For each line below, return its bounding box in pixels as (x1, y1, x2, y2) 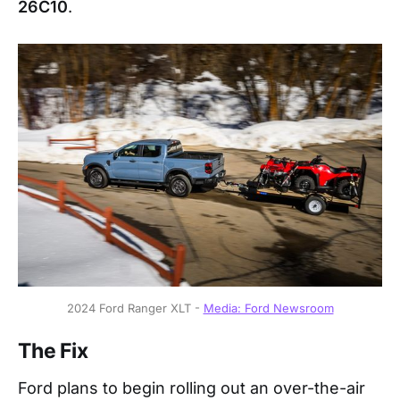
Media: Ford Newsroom (203, 300, 334, 315)
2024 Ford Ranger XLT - (66, 300, 204, 315)
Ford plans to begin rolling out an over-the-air (18, 379, 365, 398)
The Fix (18, 338, 88, 364)
